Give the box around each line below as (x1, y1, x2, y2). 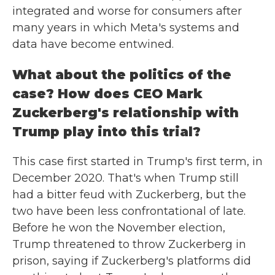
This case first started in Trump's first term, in (12, 155, 263, 168)
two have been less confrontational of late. (12, 204, 246, 218)
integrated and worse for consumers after (12, 4, 242, 18)
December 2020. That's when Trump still (12, 171, 239, 185)
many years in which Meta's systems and (12, 21, 239, 34)
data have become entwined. (12, 37, 174, 51)
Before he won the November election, (12, 221, 225, 234)
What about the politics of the (12, 67, 231, 82)
